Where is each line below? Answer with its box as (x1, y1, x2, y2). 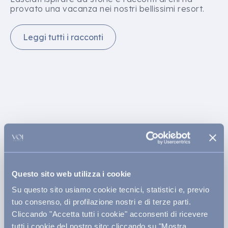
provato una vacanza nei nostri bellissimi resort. (10, 4, 205, 14)
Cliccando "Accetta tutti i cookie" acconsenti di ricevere (12, 209, 208, 218)
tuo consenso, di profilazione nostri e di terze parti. (12, 197, 191, 206)
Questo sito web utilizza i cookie (12, 169, 131, 178)
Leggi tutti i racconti (23, 32, 103, 42)
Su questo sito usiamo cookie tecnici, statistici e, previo (12, 185, 209, 194)
